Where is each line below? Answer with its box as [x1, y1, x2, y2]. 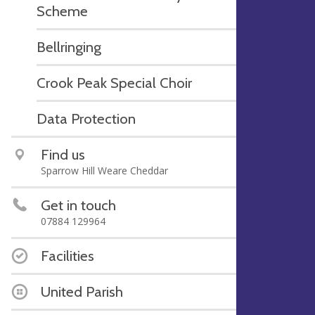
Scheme [37, 1, 88, 20]
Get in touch [41, 195, 116, 214]
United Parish [41, 282, 123, 300]
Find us [41, 145, 85, 163]
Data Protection [37, 109, 136, 127]
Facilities [41, 246, 94, 264]
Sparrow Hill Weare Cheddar [41, 163, 168, 177]
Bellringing [37, 37, 101, 56]
